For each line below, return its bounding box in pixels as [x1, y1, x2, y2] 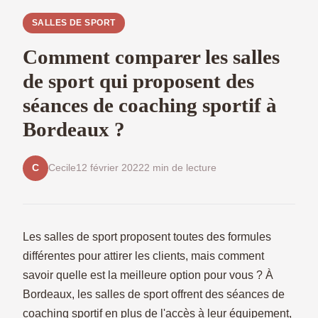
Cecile [48, 162, 76, 174]
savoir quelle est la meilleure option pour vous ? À [23, 268, 273, 281]
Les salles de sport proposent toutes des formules [23, 230, 271, 243]
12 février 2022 [76, 162, 144, 174]
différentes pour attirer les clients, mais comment [23, 249, 264, 262]
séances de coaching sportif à [23, 93, 277, 116]
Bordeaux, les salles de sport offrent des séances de [23, 287, 285, 300]
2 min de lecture [144, 162, 216, 174]
